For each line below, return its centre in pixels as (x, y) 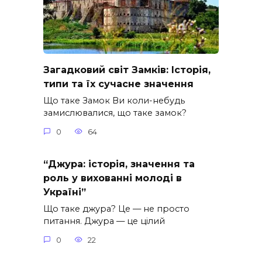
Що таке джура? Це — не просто (116, 209)
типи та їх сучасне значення (118, 84)
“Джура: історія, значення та (119, 164)
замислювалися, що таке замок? (115, 113)
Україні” (65, 192)
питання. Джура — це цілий (104, 221)
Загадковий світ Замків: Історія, (127, 70)
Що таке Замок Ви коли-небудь (114, 101)
